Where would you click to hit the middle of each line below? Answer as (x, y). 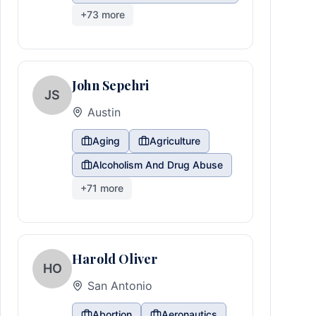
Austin (104, 112)
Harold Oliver (115, 259)
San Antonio (120, 286)
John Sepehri (111, 85)
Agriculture (175, 141)
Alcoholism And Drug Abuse (158, 165)
